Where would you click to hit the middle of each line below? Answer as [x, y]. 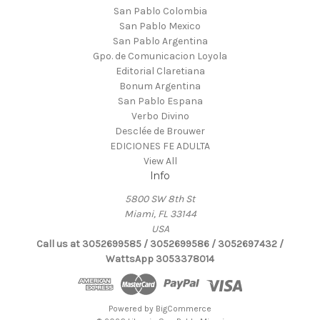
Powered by [132, 309]
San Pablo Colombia [160, 11]
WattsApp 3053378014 [160, 259]
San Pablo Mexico [160, 26]
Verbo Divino [160, 116]
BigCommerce [184, 309]
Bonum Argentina [160, 86]
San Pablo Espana [160, 101]
